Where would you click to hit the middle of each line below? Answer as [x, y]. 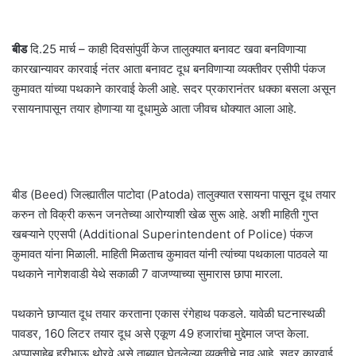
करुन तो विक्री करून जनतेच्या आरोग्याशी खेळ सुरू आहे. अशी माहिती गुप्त [165, 214]
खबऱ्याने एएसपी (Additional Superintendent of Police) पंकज [163, 234]
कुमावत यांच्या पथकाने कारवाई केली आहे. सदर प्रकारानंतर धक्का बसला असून [174, 89]
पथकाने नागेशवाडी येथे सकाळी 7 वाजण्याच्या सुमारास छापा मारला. [147, 274]
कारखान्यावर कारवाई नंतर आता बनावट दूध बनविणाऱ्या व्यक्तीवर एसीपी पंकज [169, 69]
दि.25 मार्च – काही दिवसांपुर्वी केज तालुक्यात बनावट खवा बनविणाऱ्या [166, 49]
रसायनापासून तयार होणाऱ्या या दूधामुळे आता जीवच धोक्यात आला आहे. [154, 108]
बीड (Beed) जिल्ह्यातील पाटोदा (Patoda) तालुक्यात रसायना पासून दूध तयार [174, 194]
